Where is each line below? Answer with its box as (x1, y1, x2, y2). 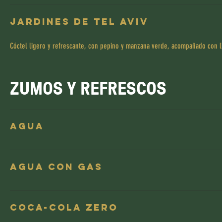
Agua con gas (10, 161, 103, 172)
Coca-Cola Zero (10, 202, 118, 213)
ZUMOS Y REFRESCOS (10, 75, 166, 100)
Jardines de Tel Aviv (10, 16, 149, 27)
